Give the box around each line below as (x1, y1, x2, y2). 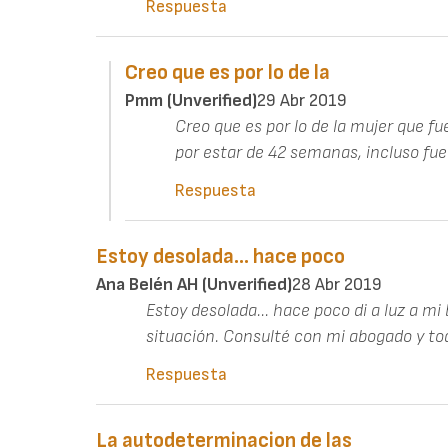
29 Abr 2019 (256, 89, 347, 111)
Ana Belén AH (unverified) (96, 273, 292, 295)
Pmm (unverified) (124, 89, 257, 111)
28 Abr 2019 (292, 273, 382, 295)
